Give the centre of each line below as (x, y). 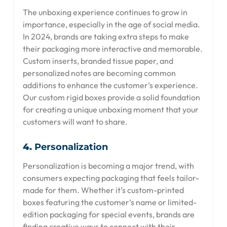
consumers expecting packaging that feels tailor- (111, 178)
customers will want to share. (75, 122)
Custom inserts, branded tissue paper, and (98, 61)
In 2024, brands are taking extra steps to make (106, 37)
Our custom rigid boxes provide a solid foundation (111, 98)
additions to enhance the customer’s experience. (110, 85)
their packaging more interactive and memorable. (113, 49)
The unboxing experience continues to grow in (105, 12)
